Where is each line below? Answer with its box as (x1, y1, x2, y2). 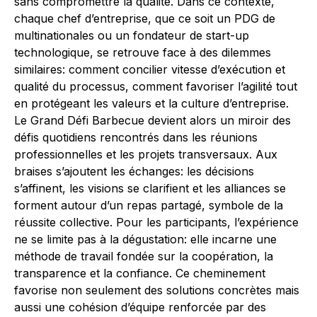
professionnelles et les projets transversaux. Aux (14, 147, 277, 161)
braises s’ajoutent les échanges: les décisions (14, 164, 254, 178)
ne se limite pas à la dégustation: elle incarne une (14, 232, 277, 246)
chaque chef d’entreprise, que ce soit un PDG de (14, 11, 275, 25)
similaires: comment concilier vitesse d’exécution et (14, 62, 285, 76)
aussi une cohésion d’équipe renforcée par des (14, 300, 266, 314)
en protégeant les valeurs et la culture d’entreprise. (14, 96, 289, 110)
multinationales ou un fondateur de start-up (14, 28, 249, 42)
